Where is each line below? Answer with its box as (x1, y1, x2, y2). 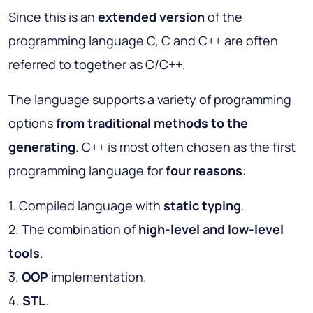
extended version (98, 8, 205, 25)
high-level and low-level (138, 220, 284, 238)
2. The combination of (8, 220, 138, 238)
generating (8, 138, 75, 155)
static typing (163, 196, 241, 214)
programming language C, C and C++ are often (8, 31, 278, 49)
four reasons (166, 161, 242, 179)
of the (205, 8, 242, 25)
